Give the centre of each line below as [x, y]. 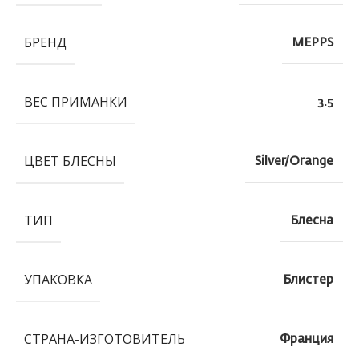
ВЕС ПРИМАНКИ [76, 101]
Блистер [308, 280]
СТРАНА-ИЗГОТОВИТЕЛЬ [105, 339]
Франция [307, 339]
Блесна [312, 220]
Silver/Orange [294, 161]
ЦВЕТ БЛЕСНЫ [70, 161]
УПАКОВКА [58, 279]
